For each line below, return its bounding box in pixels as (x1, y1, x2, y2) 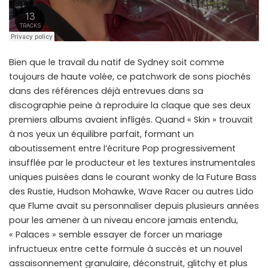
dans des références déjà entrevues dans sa (9, 85, 203, 98)
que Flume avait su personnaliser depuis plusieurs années (9, 200, 259, 212)
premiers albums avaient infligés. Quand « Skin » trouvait (9, 114, 253, 126)
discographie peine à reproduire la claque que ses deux (9, 99, 251, 112)
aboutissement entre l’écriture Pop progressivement (9, 142, 236, 155)
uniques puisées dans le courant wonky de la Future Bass (9, 171, 257, 184)
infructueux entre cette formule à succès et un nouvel (9, 243, 242, 255)
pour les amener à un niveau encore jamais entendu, (9, 214, 238, 227)
